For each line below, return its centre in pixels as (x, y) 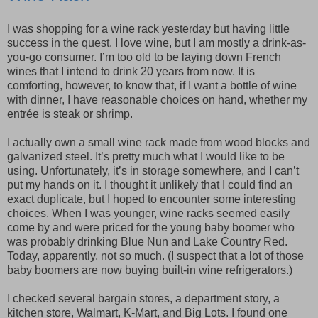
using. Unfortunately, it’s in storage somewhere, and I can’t (153, 170)
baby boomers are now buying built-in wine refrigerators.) (150, 270)
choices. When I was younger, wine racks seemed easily (148, 213)
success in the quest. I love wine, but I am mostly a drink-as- (157, 43)
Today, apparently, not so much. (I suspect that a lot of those (155, 256)
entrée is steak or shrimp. (70, 114)
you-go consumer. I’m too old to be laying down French (144, 57)
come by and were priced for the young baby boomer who (151, 227)
